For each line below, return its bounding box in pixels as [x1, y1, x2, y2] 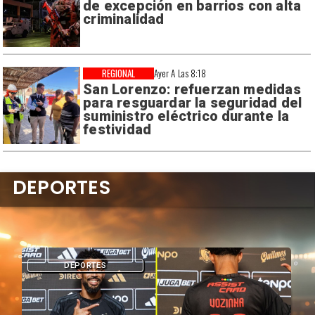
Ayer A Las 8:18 [153, 65, 206, 80]
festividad [83, 121, 152, 138]
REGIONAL [101, 65, 136, 80]
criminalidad [83, 11, 165, 28]
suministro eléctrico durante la [83, 108, 289, 124]
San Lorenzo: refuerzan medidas [83, 81, 301, 98]
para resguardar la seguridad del [83, 94, 302, 111]
